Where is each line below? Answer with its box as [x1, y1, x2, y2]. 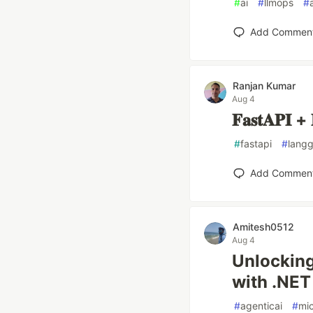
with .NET [232, 272, 311, 292]
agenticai [240, 300, 282, 312]
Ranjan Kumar [233, 80, 296, 92]
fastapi [240, 138, 272, 150]
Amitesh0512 [233, 221, 294, 233]
